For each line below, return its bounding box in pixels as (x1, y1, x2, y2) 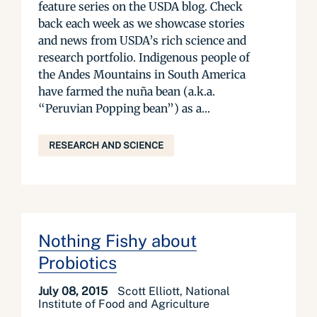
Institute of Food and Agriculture (38, 297, 209, 311)
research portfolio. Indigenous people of (38, 50, 250, 64)
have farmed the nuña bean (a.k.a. (38, 84, 215, 98)
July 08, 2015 (38, 284, 110, 298)
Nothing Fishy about (38, 231, 197, 250)
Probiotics (38, 253, 117, 272)
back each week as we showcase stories (38, 16, 245, 30)
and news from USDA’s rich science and (38, 33, 246, 47)
